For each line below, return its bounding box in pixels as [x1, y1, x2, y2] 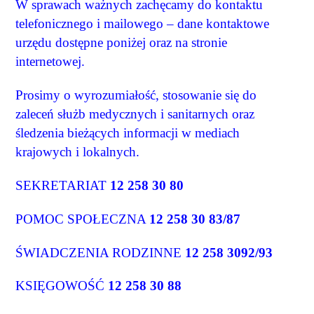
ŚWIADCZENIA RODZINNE [15, 245, 186, 260]
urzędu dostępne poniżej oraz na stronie [15, 35, 228, 50]
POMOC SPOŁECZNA [15, 211, 150, 226]
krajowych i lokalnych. [15, 144, 140, 160]
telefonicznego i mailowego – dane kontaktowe [15, 16, 270, 32]
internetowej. [15, 54, 86, 69]
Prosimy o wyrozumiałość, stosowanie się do [15, 88, 257, 103]
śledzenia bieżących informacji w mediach [15, 125, 240, 141]
